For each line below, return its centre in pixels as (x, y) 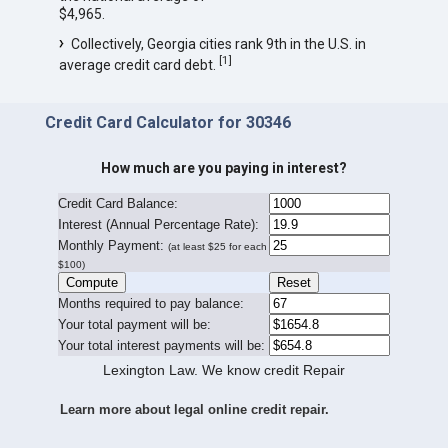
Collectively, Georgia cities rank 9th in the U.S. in (218, 44)
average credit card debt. (138, 64)
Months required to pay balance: (150, 304)
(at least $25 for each (217, 247)
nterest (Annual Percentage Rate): (160, 225)
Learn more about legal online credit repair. (194, 410)
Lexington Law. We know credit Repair (223, 370)
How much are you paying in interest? (223, 168)
